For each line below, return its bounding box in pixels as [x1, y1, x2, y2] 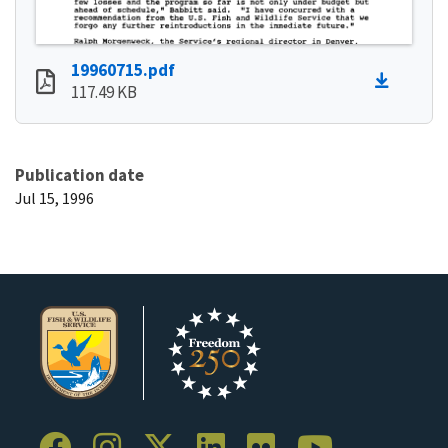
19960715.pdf [71, 58, 175, 81]
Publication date [15, 163, 144, 186]
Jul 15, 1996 [15, 187, 94, 208]
